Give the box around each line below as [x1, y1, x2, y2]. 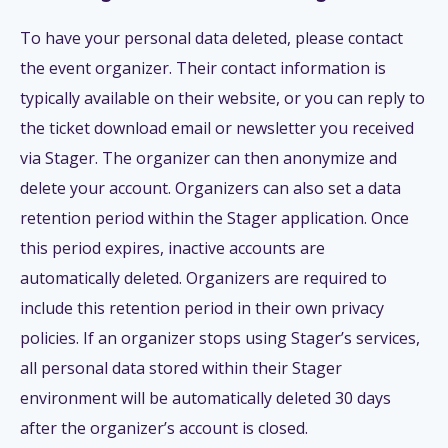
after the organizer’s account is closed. [20, 416, 308, 439]
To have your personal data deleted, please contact [20, 26, 403, 49]
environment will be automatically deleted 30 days [20, 386, 391, 409]
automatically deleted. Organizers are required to [20, 266, 387, 289]
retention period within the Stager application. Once [20, 206, 409, 229]
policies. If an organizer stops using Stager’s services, [20, 326, 420, 349]
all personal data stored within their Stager [20, 356, 342, 379]
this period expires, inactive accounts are [20, 236, 325, 259]
